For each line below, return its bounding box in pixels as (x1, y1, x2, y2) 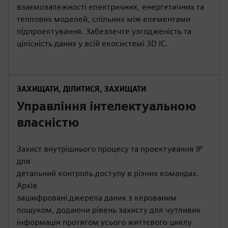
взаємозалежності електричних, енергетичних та (17, 2, 204, 12)
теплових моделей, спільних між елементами (17, 14, 190, 24)
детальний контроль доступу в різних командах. (17, 168, 199, 178)
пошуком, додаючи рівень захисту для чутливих (17, 205, 201, 215)
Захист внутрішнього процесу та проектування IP (17, 144, 202, 154)
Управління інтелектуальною (17, 99, 196, 113)
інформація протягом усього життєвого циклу (17, 217, 192, 227)
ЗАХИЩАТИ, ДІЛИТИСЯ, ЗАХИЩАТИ (17, 84, 146, 93)
